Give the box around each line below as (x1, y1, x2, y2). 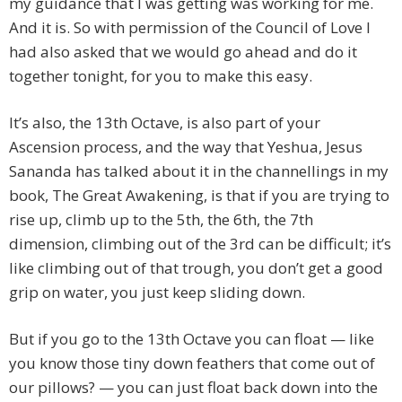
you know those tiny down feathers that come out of (9, 353, 375, 374)
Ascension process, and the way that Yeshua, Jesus (9, 136, 363, 158)
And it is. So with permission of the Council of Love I (9, 17, 371, 39)
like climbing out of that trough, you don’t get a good (9, 258, 383, 279)
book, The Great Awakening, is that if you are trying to (9, 185, 389, 206)
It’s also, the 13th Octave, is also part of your (9, 112, 320, 134)
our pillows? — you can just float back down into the (9, 377, 378, 398)
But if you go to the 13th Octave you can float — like (9, 328, 374, 350)
